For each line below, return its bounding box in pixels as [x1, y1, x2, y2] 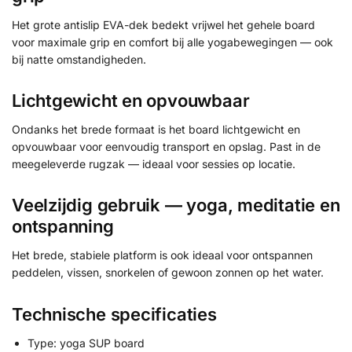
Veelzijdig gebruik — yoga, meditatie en [12, 195, 340, 216]
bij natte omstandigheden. [12, 52, 146, 66]
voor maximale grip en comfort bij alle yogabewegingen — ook [12, 35, 333, 49]
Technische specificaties [12, 303, 217, 324]
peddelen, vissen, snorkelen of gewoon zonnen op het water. [12, 266, 324, 280]
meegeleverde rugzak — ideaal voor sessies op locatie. [12, 157, 295, 171]
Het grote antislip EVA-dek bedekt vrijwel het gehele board [12, 17, 315, 31]
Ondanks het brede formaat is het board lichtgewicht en [12, 123, 300, 137]
